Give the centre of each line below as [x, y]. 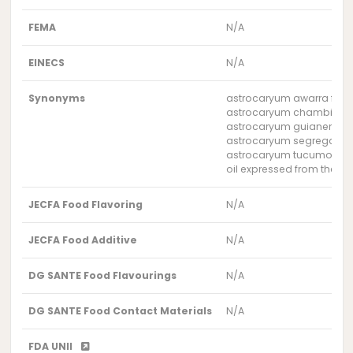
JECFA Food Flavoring [86, 204]
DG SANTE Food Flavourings [103, 275]
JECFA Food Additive [83, 240]
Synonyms [57, 98]
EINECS [47, 62]
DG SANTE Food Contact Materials [121, 310]
